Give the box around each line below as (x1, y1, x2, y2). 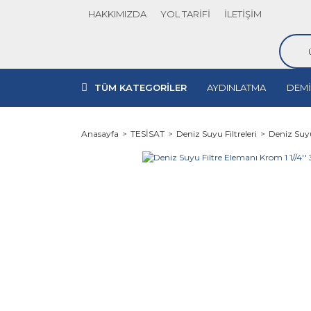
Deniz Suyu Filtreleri (176, 128, 257, 139)
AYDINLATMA (207, 82, 267, 93)
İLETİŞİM (224, 8, 262, 19)
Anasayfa (81, 128, 119, 139)
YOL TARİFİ (160, 8, 210, 19)
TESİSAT (131, 128, 165, 139)
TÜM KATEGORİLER (94, 82, 187, 93)
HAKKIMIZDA (88, 8, 146, 19)
